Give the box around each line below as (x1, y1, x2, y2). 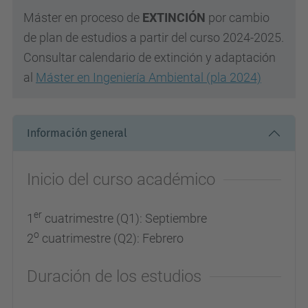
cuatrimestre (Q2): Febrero (39, 230, 184, 245)
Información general (27, 126, 127, 140)
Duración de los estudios (27, 266, 201, 286)
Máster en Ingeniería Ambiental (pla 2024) (36, 69, 261, 85)
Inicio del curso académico (27, 169, 215, 189)
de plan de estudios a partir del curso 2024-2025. (23, 30, 284, 45)
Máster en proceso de (23, 10, 142, 25)
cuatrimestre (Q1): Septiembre (42, 210, 207, 225)
